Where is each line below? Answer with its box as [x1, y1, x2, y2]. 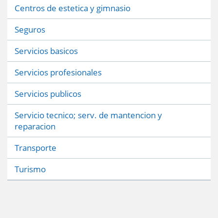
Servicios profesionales [15, 66, 102, 78]
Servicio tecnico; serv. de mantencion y [15, 109, 162, 121]
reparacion [15, 120, 55, 132]
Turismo [15, 163, 46, 175]
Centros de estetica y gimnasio [15, 2, 130, 14]
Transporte [15, 142, 56, 153]
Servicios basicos [15, 45, 78, 56]
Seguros [15, 23, 45, 35]
